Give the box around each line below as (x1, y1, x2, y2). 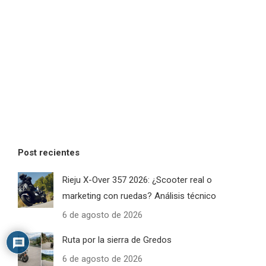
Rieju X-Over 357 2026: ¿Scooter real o (62, 174, 212, 185)
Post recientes (18, 147, 80, 158)
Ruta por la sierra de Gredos (62, 234, 172, 245)
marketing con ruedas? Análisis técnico (62, 190, 216, 201)
